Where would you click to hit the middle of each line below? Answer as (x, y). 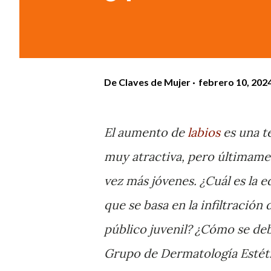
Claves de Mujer (155, 82)
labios (204, 132)
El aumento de (146, 132)
